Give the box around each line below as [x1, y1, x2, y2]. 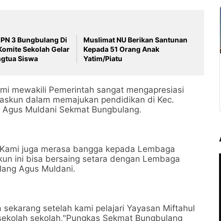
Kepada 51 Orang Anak [83, 45, 160, 53]
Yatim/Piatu [83, 54, 123, 63]
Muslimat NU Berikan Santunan [83, 36, 188, 44]
